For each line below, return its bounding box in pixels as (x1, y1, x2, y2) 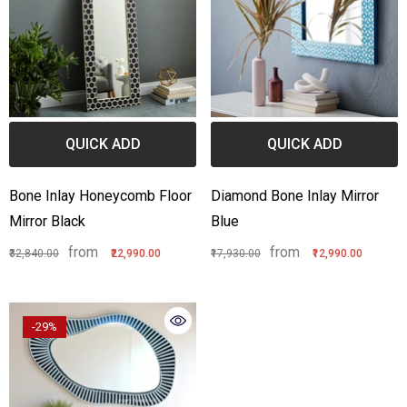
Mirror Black (9, 213, 85, 231)
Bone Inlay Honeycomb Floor (9, 187, 192, 205)
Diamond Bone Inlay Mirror (211, 187, 379, 205)
